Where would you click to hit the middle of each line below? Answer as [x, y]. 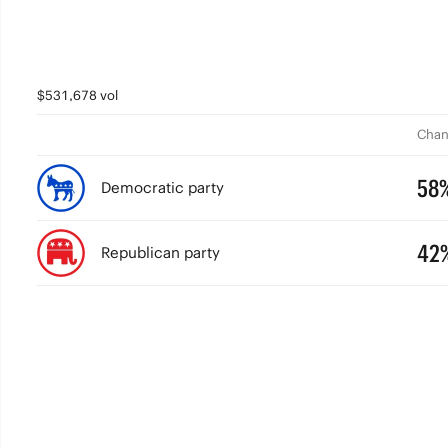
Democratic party [162, 187]
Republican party [160, 252]
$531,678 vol [77, 95]
